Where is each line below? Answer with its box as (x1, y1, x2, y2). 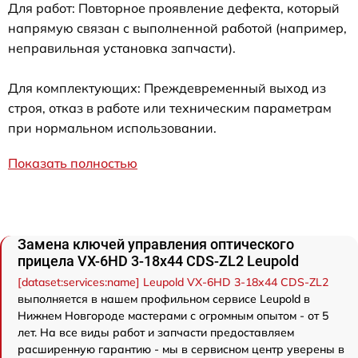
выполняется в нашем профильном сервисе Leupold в (18, 292, 310, 307)
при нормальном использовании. (8, 120, 217, 137)
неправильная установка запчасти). (8, 40, 236, 57)
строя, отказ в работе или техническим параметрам (8, 100, 332, 117)
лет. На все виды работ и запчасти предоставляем (18, 325, 294, 340)
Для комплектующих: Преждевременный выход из (8, 80, 326, 97)
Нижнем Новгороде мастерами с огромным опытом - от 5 (18, 308, 328, 324)
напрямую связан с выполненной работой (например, (8, 20, 347, 37)
